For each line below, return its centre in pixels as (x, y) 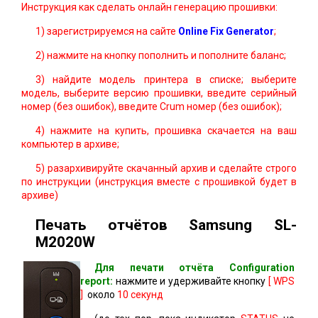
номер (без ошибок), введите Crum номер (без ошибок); (152, 106)
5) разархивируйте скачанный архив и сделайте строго (166, 168)
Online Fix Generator (226, 31)
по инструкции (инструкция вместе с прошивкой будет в (159, 182)
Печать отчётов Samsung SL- (166, 225)
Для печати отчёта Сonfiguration (194, 268)
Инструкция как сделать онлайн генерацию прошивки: (149, 7)
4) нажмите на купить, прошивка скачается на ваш (166, 131)
